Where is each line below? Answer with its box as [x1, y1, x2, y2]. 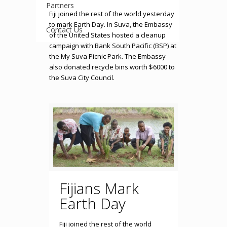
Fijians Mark [59, 178, 139, 199]
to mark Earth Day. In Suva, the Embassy [49, 20, 172, 29]
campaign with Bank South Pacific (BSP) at [49, 41, 176, 50]
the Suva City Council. [49, 73, 115, 82]
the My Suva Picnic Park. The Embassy [49, 52, 166, 61]
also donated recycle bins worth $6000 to [49, 62, 175, 71]
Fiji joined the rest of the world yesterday [49, 9, 174, 18]
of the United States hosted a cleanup [49, 30, 166, 40]
